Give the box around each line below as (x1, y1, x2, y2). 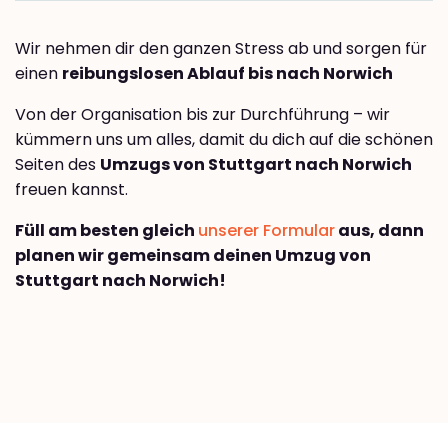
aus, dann (335, 218, 424, 242)
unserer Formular (198, 218, 335, 242)
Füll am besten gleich (15, 218, 198, 242)
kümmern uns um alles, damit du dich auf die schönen (15, 127, 433, 151)
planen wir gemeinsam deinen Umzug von (15, 243, 371, 267)
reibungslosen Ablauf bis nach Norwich (62, 61, 393, 85)
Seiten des (15, 152, 100, 176)
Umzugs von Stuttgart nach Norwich (100, 152, 412, 176)
